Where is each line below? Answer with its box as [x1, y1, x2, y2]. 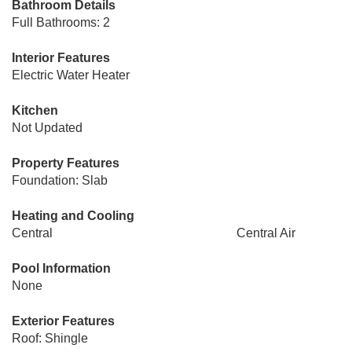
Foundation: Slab [12, 174, 108, 187]
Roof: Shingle [12, 332, 88, 345]
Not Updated [12, 121, 82, 134]
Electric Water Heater [12, 68, 130, 82]
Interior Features [12, 51, 110, 64]
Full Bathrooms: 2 [12, 16, 110, 29]
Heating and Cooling [12, 209, 134, 222]
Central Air [236, 226, 295, 240]
